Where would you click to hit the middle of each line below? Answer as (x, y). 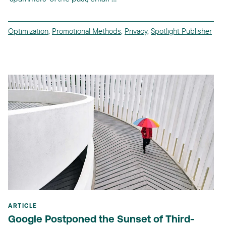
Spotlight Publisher (181, 31)
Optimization (28, 31)
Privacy (136, 31)
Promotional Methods (87, 31)
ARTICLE (23, 207)
